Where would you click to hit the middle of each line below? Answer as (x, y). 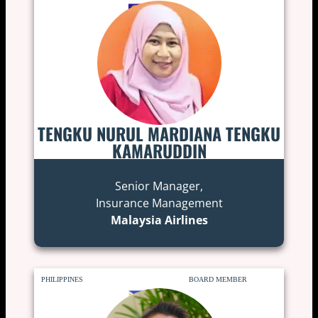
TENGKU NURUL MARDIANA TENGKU (159, 133)
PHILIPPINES (62, 279)
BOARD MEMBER (218, 279)
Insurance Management (159, 203)
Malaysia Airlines (159, 220)
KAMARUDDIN (159, 150)
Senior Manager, (159, 186)
